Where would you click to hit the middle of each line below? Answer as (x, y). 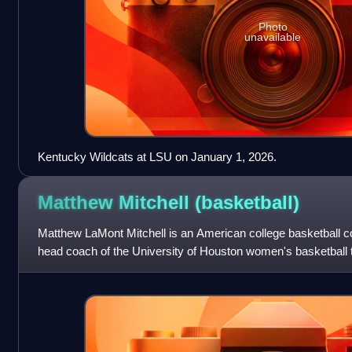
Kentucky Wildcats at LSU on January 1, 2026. (157, 156)
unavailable (273, 37)
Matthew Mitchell (116, 203)
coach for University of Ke (104, 269)
